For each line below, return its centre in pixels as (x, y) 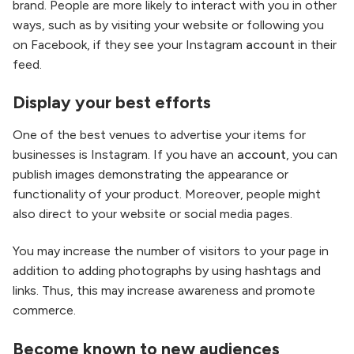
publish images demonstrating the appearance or (151, 174)
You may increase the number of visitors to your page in (171, 251)
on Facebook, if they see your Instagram (129, 44)
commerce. (44, 311)
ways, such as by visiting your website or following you (168, 24)
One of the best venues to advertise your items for (159, 135)
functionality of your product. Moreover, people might (167, 194)
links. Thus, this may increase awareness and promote (164, 291)
